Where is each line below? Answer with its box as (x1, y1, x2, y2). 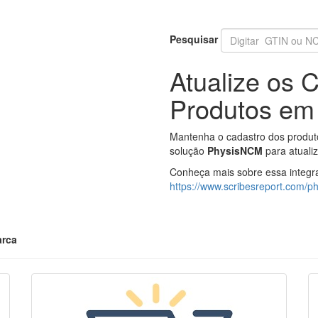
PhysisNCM (207, 143, 263, 158)
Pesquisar (170, 31, 218, 46)
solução (170, 143, 207, 158)
